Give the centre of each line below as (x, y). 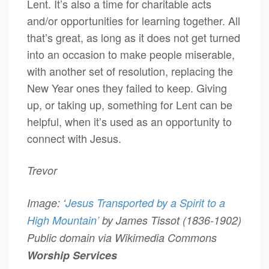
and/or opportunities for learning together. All (134, 20)
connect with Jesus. (74, 138)
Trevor (60, 170)
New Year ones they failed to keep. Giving (127, 88)
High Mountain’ (63, 220)
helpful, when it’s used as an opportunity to (129, 121)
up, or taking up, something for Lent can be (130, 104)
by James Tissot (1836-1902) (170, 220)
